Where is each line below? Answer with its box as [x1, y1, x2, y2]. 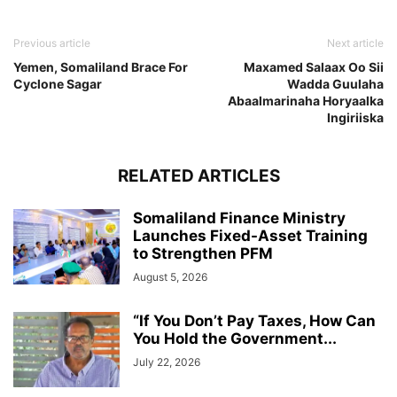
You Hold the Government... [133, 329, 337, 347]
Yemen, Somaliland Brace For [13, 58, 188, 74]
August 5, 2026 [133, 269, 207, 284]
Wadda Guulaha [287, 75, 384, 91]
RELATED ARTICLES [117, 165, 280, 186]
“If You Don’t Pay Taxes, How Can [133, 311, 376, 330]
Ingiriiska [327, 109, 384, 125]
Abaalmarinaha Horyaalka [228, 92, 384, 108]
